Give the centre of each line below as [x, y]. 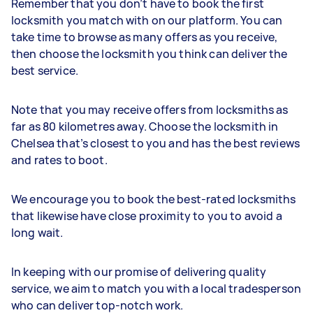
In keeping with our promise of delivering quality [139, 272]
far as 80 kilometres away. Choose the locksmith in [145, 126]
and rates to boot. [60, 160]
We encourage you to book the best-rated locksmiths [154, 199]
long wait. [38, 233]
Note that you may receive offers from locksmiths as [150, 110]
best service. [46, 71]
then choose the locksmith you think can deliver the [150, 54]
